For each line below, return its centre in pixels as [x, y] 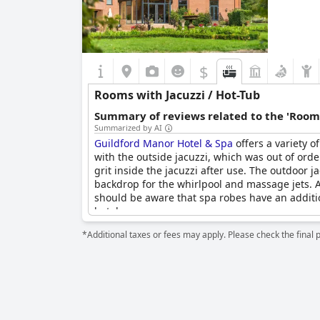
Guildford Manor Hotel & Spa [164, 143]
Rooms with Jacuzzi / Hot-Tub [177, 95]
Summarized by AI [128, 127]
